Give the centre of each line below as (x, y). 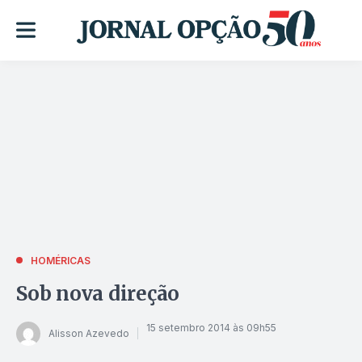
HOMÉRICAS (61, 260)
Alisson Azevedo (89, 334)
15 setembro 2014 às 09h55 (211, 328)
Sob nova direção (98, 293)
